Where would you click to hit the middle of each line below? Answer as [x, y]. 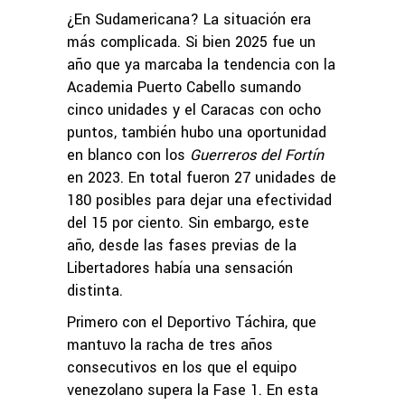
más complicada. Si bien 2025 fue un [191, 42]
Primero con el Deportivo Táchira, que [192, 322]
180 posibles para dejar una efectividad [199, 200]
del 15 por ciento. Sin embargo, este [188, 222]
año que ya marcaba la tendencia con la [201, 64]
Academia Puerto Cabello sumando [184, 87]
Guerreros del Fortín [257, 155]
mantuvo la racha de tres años [170, 344]
